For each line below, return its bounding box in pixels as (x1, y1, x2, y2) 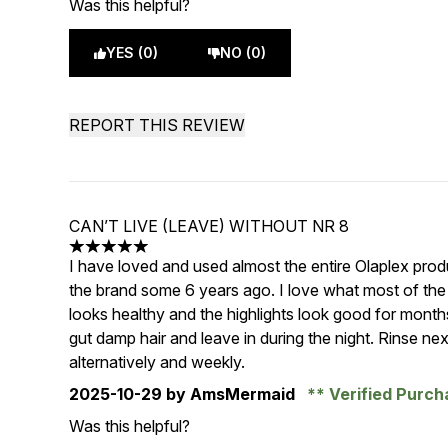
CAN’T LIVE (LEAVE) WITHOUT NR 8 (69, 216, 350, 236)
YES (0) (106, 44, 159, 61)
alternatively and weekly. (69, 352, 246, 372)
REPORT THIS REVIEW (69, 115, 246, 135)
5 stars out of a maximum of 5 (68, 246, 284, 267)
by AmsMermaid (162, 384, 300, 404)
